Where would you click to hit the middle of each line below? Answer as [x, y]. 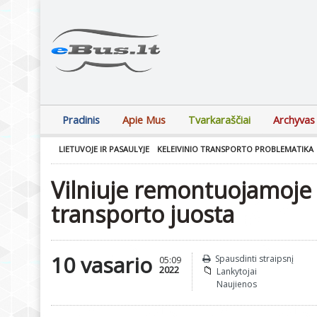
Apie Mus [144, 120]
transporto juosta [143, 214]
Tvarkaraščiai [219, 120]
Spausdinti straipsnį [254, 259]
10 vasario [102, 265]
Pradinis [81, 120]
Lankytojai [237, 271]
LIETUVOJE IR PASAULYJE [104, 149]
